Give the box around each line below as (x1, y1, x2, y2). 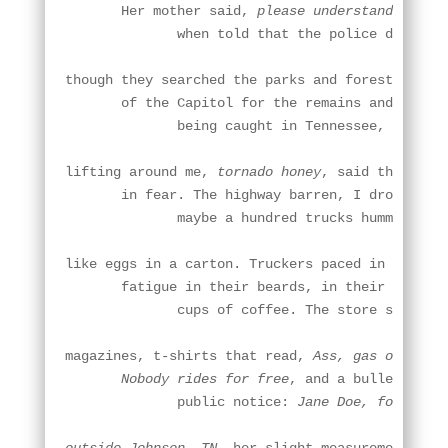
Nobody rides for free (64, 371, 289, 387)
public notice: (64, 394, 297, 410)
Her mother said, (64, 3, 257, 19)
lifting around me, (64, 164, 217, 180)
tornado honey (216, 164, 321, 180)
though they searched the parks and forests (64, 72, 401, 88)
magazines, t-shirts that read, (64, 348, 313, 364)
